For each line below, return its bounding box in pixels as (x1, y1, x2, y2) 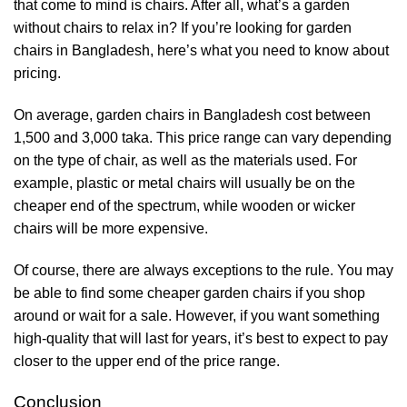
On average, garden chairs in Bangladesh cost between (14, 107, 371, 124)
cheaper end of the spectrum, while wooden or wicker (14, 198, 355, 214)
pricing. (14, 65, 61, 82)
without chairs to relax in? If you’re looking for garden (14, 20, 352, 36)
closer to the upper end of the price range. (14, 352, 280, 369)
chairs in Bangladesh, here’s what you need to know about (14, 43, 389, 59)
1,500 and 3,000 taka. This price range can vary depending (14, 130, 392, 146)
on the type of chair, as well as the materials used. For (14, 153, 357, 169)
